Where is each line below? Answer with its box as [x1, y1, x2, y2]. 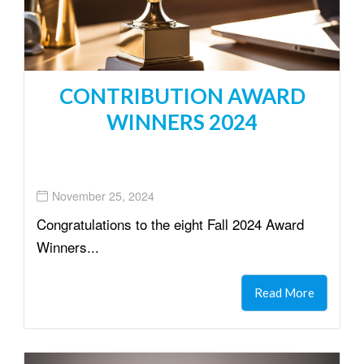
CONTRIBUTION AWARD [58, 82, 305, 109]
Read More [254, 284, 314, 300]
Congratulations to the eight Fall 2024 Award [37, 213, 304, 234]
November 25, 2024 [52, 188, 154, 205]
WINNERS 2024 [106, 108, 258, 135]
